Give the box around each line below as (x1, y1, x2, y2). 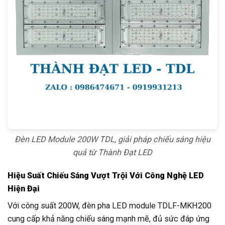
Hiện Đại (8, 184, 40, 194)
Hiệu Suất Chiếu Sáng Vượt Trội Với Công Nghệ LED (8, 171, 204, 181)
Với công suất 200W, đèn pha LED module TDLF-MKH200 (8, 201, 211, 211)
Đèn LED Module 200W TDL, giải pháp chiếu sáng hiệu (15, 135, 210, 145)
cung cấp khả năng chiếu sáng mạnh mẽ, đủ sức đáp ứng (8, 214, 209, 224)
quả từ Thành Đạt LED (73, 148, 152, 158)
